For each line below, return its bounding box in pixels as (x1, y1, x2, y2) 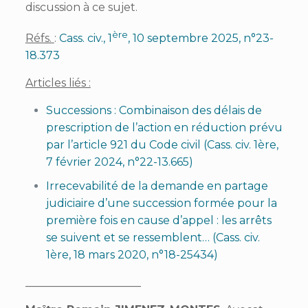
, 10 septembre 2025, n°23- (127, 32, 274, 45)
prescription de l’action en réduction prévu (45, 121, 283, 135)
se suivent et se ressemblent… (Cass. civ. (45, 231, 260, 245)
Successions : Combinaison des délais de (45, 104, 262, 118)
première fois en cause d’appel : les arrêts (45, 214, 272, 228)
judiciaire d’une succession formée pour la (45, 197, 277, 210)
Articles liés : (25, 76, 91, 90)
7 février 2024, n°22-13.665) (45, 155, 193, 169)
